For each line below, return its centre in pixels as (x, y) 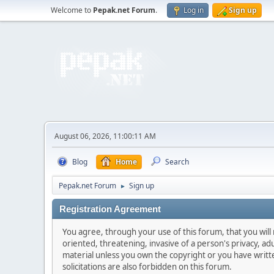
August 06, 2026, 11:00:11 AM (105, 136)
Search (177, 162)
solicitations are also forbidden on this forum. (147, 267)
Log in (194, 10)
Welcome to (72, 10)
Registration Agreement (110, 209)
